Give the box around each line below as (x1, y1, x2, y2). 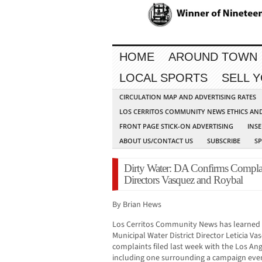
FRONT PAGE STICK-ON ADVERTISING (119, 122, 233, 131)
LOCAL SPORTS (119, 71, 208, 85)
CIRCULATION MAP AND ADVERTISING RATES (119, 92, 256, 102)
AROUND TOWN (168, 50, 257, 64)
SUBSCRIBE (207, 136, 240, 146)
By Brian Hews (112, 199, 161, 211)
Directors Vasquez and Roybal (124, 174, 243, 187)
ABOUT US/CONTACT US (119, 136, 193, 146)
